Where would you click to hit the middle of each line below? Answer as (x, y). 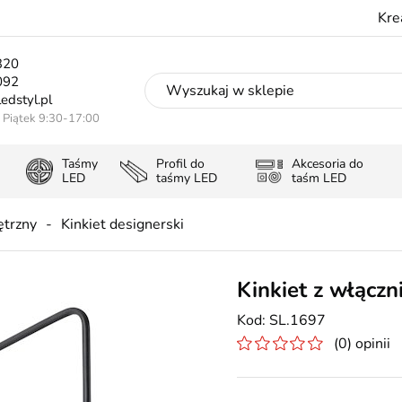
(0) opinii (362, 344)
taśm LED (319, 178)
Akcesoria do (327, 164)
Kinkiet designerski (122, 224)
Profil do (181, 164)
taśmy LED (187, 178)
